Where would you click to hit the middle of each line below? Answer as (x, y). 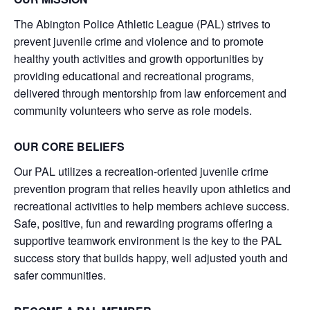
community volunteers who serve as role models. (133, 111)
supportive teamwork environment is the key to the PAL (148, 241)
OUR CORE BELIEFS (69, 147)
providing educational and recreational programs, (134, 76)
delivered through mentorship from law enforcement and (150, 93)
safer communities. (60, 275)
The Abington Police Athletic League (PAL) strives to (142, 24)
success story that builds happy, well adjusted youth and (151, 258)
